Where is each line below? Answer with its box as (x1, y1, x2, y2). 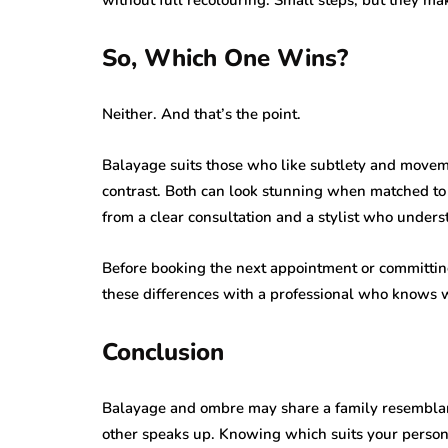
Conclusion (102, 335, 224, 368)
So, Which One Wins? (102, 41, 348, 74)
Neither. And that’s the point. (102, 103, 301, 124)
